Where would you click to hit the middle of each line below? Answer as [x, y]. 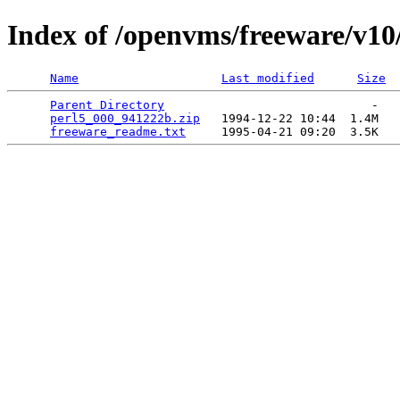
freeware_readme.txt [118, 131]
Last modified [268, 78]
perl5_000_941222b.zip [125, 118]
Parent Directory [107, 104]
